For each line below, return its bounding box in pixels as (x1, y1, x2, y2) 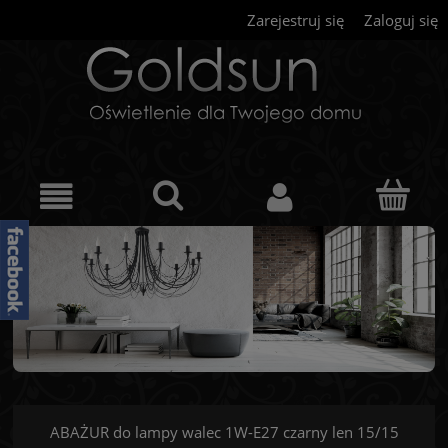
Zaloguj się (364, 10, 438, 30)
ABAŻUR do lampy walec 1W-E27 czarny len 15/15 (49, 421, 399, 442)
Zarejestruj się (247, 10, 344, 30)
